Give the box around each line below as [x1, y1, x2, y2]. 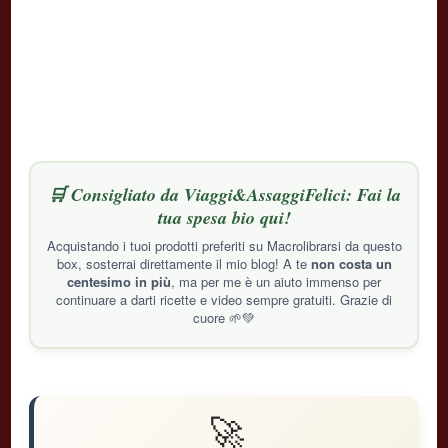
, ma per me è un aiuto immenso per [171, 271, 381, 291]
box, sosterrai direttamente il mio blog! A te [56, 253, 311, 273]
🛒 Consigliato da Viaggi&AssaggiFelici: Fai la [47, 181, 401, 207]
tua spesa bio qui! [157, 204, 291, 230]
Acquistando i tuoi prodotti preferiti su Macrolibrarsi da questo [46, 235, 402, 255]
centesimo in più [67, 271, 171, 291]
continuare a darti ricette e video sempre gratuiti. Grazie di [56, 289, 392, 309]
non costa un [310, 253, 392, 273]
